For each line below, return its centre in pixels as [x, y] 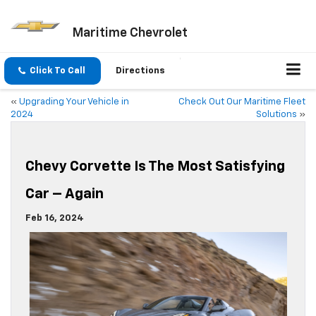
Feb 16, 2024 [55, 219]
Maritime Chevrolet [129, 33]
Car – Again [65, 194]
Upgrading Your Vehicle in [74, 102]
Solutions [276, 115]
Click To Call [57, 71]
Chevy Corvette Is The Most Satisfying [155, 167]
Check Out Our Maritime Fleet [242, 102]
